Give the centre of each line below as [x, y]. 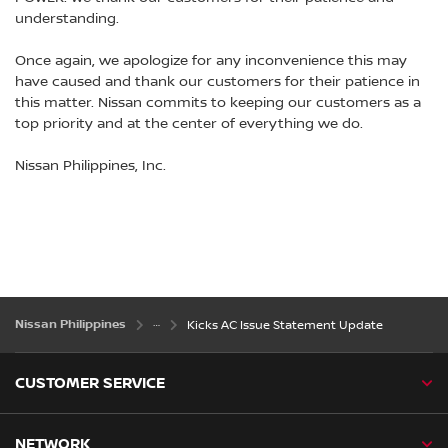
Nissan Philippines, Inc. [90, 166]
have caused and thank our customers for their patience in [217, 82]
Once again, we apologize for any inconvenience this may [211, 61]
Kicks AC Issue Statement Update [285, 326]
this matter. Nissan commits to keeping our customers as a [218, 103]
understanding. [71, 19]
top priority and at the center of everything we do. [191, 124]
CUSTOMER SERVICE [90, 383]
